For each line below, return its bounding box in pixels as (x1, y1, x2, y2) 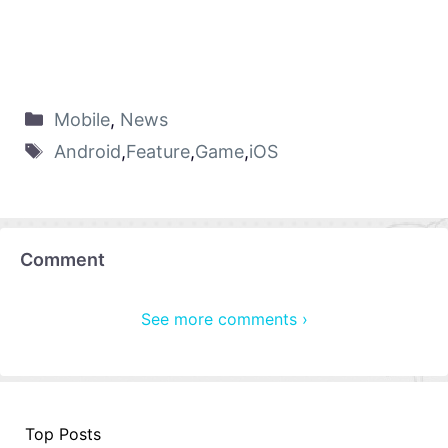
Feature (125, 140, 190, 162)
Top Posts (25, 423, 101, 444)
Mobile (53, 108, 110, 130)
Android (53, 140, 121, 162)
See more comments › (140, 308, 308, 329)
